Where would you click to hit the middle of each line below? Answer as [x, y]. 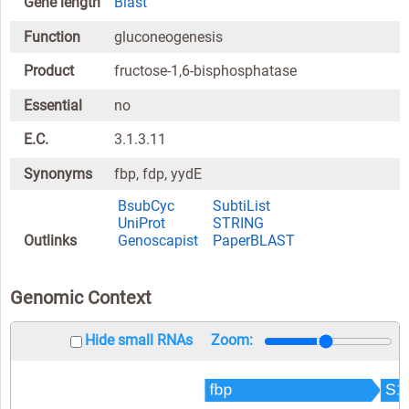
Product [49, 71]
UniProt [142, 224]
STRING [239, 224]
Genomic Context [81, 298]
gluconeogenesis [169, 37]
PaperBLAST [254, 241]
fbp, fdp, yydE [158, 173]
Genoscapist [158, 241]
